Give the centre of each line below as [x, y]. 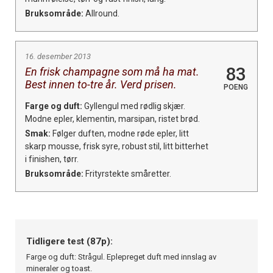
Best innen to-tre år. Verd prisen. [101, 84]
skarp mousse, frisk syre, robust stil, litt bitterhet [117, 146]
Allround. [101, 13]
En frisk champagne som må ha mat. [112, 71]
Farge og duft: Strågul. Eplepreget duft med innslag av [121, 257]
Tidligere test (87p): [69, 241]
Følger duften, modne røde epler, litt [120, 133]
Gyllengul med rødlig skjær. [134, 106]
